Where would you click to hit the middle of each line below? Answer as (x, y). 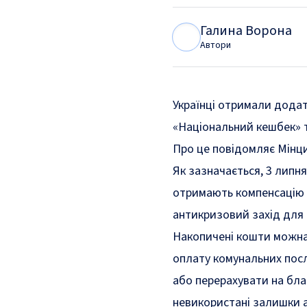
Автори (216, 45)
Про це (193, 149)
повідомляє (245, 149)
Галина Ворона (246, 31)
